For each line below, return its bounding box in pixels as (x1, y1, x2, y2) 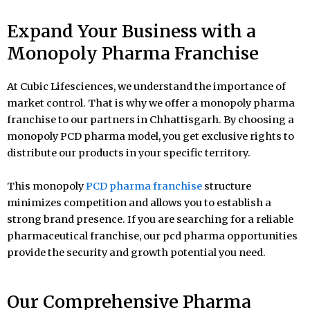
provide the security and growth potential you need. (7, 246, 266, 259)
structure (202, 179, 251, 192)
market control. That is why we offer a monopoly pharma (7, 96, 295, 109)
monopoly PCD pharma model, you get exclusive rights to (7, 129, 294, 143)
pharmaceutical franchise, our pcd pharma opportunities (7, 229, 298, 242)
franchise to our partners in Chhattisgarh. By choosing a (7, 113, 294, 126)
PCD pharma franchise (86, 179, 202, 192)
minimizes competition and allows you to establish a (7, 196, 271, 209)
